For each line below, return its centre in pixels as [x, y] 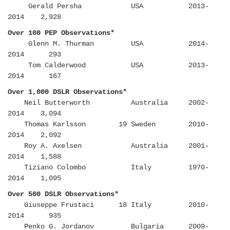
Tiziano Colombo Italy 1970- [108, 168]
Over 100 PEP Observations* [61, 33]
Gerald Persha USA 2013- [108, 6]
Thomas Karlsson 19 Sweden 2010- [108, 124]
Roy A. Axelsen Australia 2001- [108, 146]
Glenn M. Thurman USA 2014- [108, 44]
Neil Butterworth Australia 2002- [108, 103]
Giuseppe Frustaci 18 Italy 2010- [108, 205]
